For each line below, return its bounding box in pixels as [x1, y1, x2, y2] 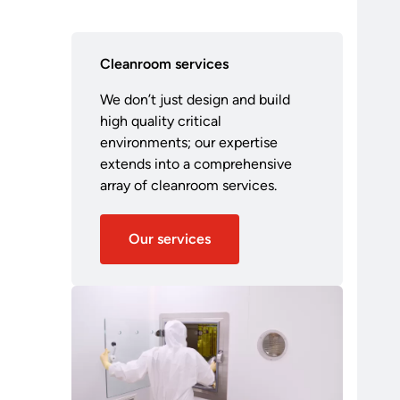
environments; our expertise [99, 134, 278, 151]
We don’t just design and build [99, 91, 290, 108]
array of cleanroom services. [99, 177, 277, 194]
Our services [128, 230, 211, 247]
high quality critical [99, 112, 221, 129]
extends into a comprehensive [99, 155, 292, 172]
